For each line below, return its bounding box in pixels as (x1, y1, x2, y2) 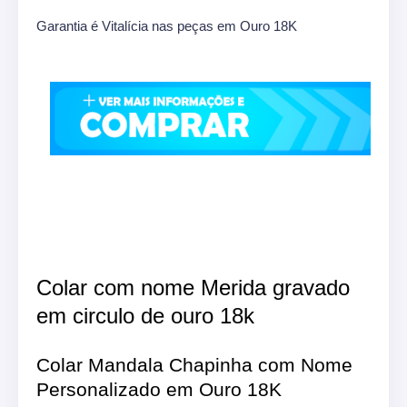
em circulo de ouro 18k (36, 303, 254, 328)
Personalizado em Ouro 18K (36, 378, 282, 400)
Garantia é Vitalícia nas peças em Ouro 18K (36, 17, 297, 34)
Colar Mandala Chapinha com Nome (36, 353, 352, 375)
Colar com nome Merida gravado (36, 274, 350, 300)
